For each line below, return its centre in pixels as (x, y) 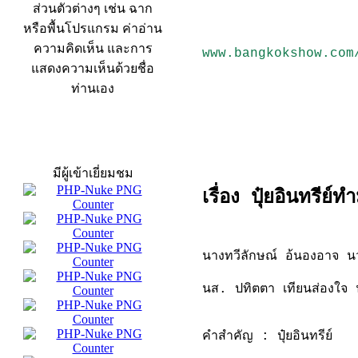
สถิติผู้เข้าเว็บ (92, 146)
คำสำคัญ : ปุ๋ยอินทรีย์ (267, 336)
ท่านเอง (93, 88)
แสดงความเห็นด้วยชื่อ (93, 68)
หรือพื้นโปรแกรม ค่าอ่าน (93, 28)
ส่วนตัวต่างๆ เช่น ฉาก (93, 8)
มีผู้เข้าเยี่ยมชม (93, 173)
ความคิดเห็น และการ (93, 48)
